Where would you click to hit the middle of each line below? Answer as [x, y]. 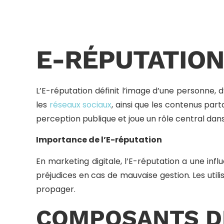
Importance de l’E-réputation [99, 140]
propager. [56, 189]
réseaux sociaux [80, 105]
